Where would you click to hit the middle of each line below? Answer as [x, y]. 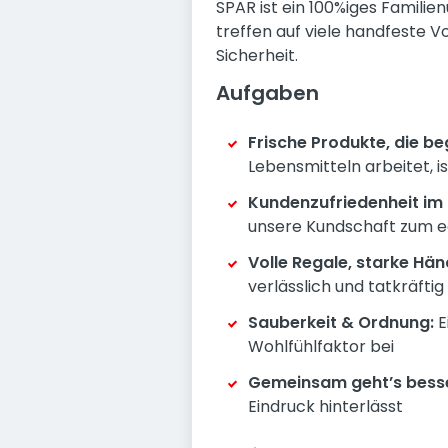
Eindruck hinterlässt [325, 406]
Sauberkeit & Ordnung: [341, 322]
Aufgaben [267, 93]
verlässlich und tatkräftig [346, 286]
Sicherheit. [257, 55]
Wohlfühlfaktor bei [321, 346]
